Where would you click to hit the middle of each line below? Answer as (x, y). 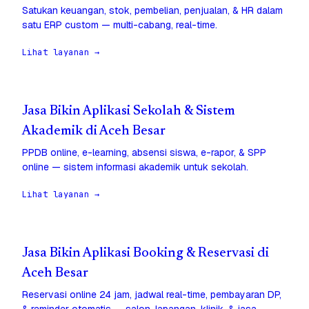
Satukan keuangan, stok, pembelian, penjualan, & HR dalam (152, 11)
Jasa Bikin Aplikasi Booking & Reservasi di (146, 254)
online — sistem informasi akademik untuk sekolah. (135, 167)
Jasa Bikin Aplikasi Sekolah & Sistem (129, 112)
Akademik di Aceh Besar (94, 132)
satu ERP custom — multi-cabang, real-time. (120, 25)
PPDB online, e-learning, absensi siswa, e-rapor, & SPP (144, 153)
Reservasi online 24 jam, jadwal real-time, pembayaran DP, (152, 295)
